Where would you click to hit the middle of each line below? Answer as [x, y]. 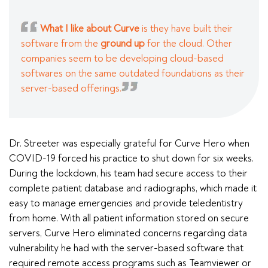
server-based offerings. [71, 88]
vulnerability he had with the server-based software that [126, 248]
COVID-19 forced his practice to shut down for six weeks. [131, 158]
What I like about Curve [91, 28]
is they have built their [187, 28]
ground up [123, 43]
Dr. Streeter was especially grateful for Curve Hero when [129, 143]
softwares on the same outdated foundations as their [133, 73]
